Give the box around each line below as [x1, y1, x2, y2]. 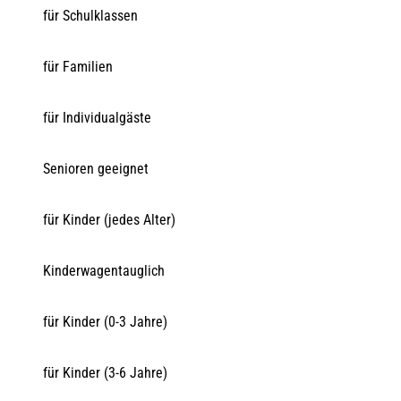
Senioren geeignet [43, 159, 149, 177]
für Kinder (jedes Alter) [43, 210, 175, 228]
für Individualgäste [43, 108, 151, 126]
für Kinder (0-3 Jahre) [43, 312, 167, 330]
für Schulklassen [43, 6, 138, 24]
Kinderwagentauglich [43, 261, 165, 279]
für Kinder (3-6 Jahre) [43, 363, 167, 381]
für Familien [43, 57, 113, 75]
